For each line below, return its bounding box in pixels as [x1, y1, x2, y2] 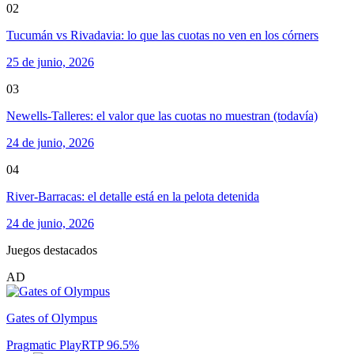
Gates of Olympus [6, 311, 97, 325]
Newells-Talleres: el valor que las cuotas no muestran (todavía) [6, 109, 318, 122]
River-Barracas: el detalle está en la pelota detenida [6, 190, 259, 203]
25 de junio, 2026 [6, 55, 94, 69]
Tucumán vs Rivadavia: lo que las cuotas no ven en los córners [6, 28, 318, 42]
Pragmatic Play [6, 338, 81, 352]
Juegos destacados [6, 243, 97, 257]
